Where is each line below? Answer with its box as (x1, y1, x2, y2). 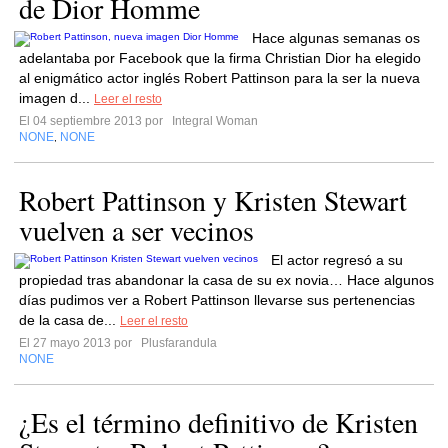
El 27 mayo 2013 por (19, 336, 138, 350)
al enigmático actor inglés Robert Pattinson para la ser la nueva (19, 70, 420, 86)
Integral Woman (169, 114, 258, 128)
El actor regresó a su (271, 252, 403, 268)
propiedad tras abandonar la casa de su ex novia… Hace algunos (19, 272, 434, 288)
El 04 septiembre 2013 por (19, 114, 169, 128)
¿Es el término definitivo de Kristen (19, 403, 418, 441)
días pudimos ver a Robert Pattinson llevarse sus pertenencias (19, 292, 415, 308)
